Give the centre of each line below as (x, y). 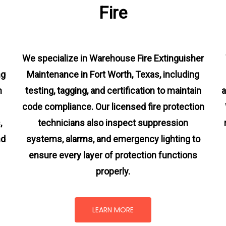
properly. (113, 171)
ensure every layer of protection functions (113, 155)
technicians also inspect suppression (113, 123)
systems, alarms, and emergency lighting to (113, 139)
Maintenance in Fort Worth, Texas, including (113, 74)
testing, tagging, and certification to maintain (113, 90)
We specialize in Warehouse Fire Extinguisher (113, 58)
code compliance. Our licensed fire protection (113, 106)
